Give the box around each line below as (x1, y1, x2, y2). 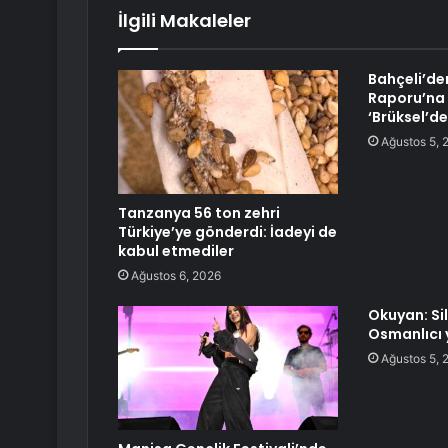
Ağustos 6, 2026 (131, 268, 221, 284)
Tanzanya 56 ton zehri (118, 203, 280, 224)
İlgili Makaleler (118, 8, 251, 34)
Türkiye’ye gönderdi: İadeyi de (118, 222, 337, 243)
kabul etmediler (118, 241, 234, 262)
